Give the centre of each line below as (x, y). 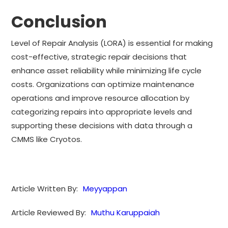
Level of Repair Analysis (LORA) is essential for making (112, 43)
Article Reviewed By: (49, 212)
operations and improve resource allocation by (101, 98)
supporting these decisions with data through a (102, 125)
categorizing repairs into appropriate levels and (102, 111)
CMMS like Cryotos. (47, 139)
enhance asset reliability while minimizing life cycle (107, 70)
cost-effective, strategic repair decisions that (99, 56)
